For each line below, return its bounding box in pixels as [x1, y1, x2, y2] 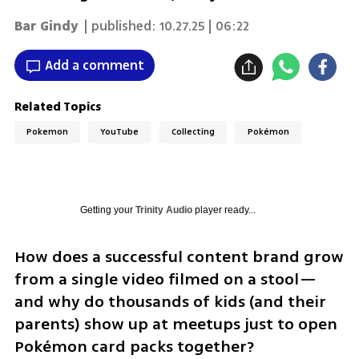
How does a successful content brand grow [14, 244, 344, 268]
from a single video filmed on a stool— [14, 267, 317, 291]
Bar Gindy [14, 16, 78, 36]
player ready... [192, 204, 256, 216]
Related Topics [14, 98, 101, 115]
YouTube [100, 126, 139, 139]
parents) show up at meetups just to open [14, 312, 337, 336]
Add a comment [44, 55, 144, 75]
